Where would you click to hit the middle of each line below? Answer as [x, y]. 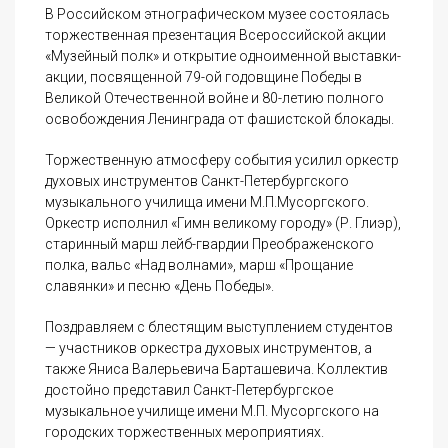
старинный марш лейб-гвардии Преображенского [209, 244]
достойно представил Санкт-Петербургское [189, 390]
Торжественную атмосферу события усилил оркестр [222, 160]
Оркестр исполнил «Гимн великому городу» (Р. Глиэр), [223, 223]
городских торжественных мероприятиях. [184, 432]
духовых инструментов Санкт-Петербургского [197, 181]
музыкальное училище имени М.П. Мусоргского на [212, 411]
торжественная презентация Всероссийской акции [215, 35]
